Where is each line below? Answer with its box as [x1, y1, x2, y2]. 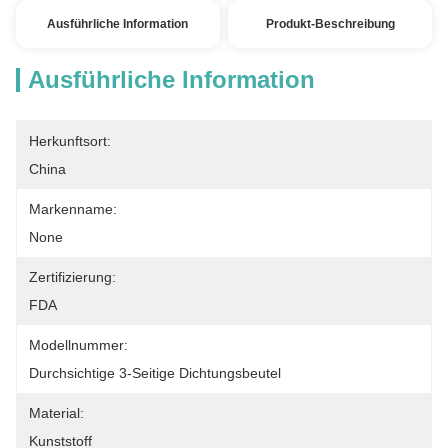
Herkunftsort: [29, 133, 111, 149]
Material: [29, 405, 84, 421]
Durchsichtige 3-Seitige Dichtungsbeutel [29, 365, 281, 381]
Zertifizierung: [29, 269, 116, 285]
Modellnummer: [29, 337, 128, 353]
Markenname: [29, 201, 117, 217]
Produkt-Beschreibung [265, 17, 395, 31]
